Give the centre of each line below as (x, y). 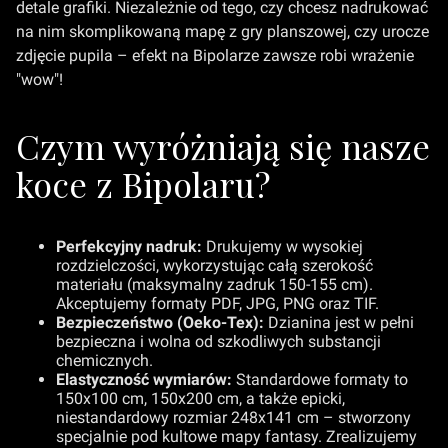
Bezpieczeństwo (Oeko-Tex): (160, 323)
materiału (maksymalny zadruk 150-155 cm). (214, 285)
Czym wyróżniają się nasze (223, 145)
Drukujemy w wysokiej (282, 247)
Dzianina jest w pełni (339, 323)
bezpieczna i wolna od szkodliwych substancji (218, 342)
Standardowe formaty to (320, 380)
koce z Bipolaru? (143, 183)
